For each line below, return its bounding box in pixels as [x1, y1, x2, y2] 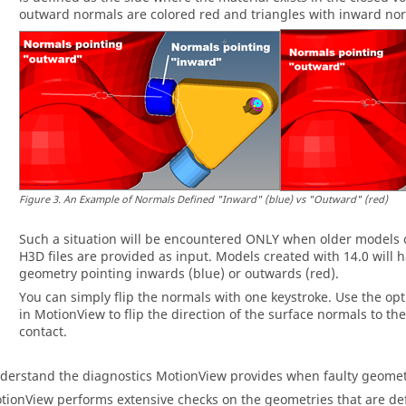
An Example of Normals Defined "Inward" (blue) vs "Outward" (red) [63, 192, 388, 208]
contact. [19, 323, 67, 342]
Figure [19, 192, 50, 208]
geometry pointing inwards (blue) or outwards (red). [19, 265, 339, 284]
